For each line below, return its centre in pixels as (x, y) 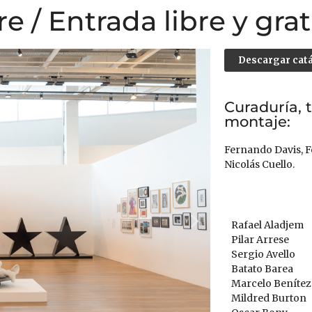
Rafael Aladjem (267, 225)
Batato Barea (262, 269)
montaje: (257, 122)
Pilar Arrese (260, 240)
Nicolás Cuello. (259, 164)
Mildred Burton (268, 298)
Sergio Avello (263, 254)
